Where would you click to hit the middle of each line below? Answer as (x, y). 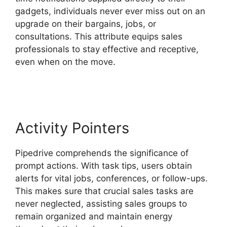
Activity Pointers (72, 128)
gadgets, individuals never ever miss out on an (110, 11)
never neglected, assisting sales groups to (101, 203)
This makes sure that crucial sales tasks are (104, 191)
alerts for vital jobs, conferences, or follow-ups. (111, 178)
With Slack (36, 74)
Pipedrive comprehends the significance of (102, 153)
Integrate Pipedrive (157, 62)
